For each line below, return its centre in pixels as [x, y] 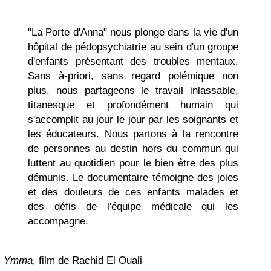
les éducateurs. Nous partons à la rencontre [133, 134]
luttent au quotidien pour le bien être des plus [133, 163]
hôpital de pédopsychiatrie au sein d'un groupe [133, 47]
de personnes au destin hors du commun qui [133, 149]
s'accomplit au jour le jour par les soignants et [133, 119]
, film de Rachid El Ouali [87, 260]
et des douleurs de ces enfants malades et [133, 192]
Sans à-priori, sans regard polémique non [133, 76]
